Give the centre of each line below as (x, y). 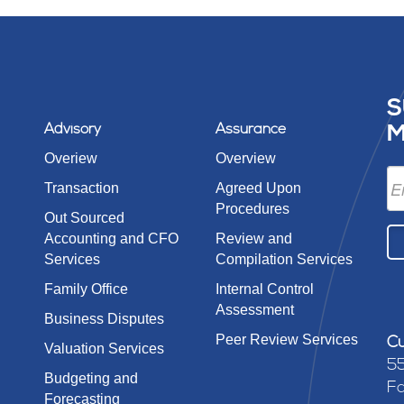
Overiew (71, 158)
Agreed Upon (258, 188)
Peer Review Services (287, 340)
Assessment (255, 310)
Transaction (82, 188)
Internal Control (265, 289)
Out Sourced (84, 218)
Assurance (251, 130)
